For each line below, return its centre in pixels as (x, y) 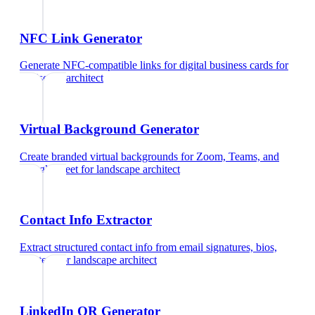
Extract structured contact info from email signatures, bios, (148, 247)
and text (37, 260)
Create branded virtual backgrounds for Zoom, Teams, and (149, 156)
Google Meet (49, 169)
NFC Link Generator (81, 38)
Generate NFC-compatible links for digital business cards (146, 65)
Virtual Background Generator (109, 129)
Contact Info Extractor (86, 220)
